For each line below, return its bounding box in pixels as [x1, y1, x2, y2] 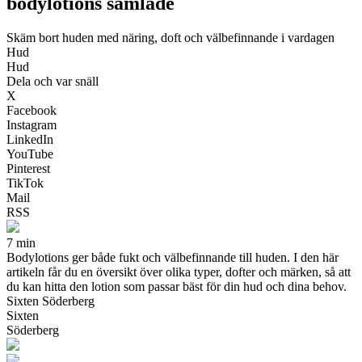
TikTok [6, 175, 44, 190]
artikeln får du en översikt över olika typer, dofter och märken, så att [6, 264, 351, 279]
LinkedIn [6, 132, 53, 146]
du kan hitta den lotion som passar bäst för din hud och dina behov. [6, 279, 347, 293]
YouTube [6, 146, 53, 161]
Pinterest [6, 161, 50, 175]
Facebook [6, 103, 57, 117]
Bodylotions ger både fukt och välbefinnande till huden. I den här [6, 250, 339, 264]
